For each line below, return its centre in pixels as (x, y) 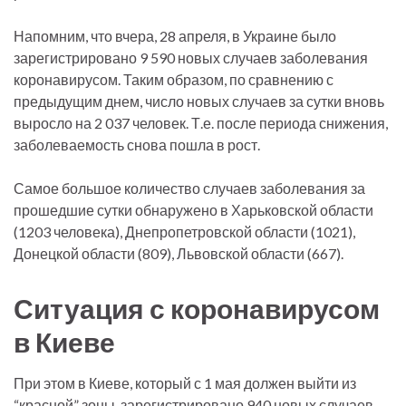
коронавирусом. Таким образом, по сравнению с (174, 79)
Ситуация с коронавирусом (197, 308)
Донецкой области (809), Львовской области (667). (179, 253)
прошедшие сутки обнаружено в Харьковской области (193, 209)
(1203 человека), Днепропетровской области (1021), (184, 231)
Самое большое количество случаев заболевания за (189, 188)
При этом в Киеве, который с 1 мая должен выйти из (185, 382)
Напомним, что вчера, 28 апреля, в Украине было (175, 35)
